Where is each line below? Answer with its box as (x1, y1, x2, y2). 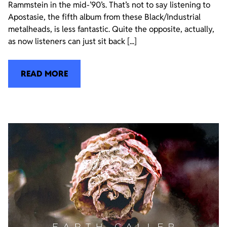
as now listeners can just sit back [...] (8, 36, 137, 47)
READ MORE (21, 68, 68, 80)
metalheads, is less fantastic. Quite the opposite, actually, (8, 24, 214, 34)
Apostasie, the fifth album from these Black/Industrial (8, 12, 201, 22)
